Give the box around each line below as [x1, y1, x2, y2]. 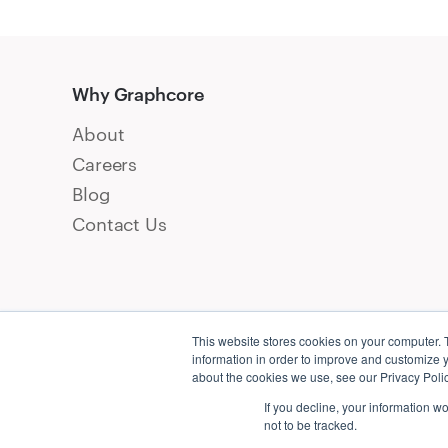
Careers [72, 153, 138, 176]
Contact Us [72, 213, 167, 236]
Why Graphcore [72, 83, 205, 106]
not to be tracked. [264, 416, 357, 433]
